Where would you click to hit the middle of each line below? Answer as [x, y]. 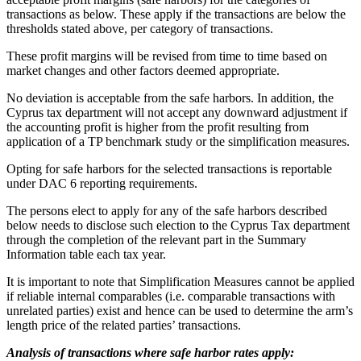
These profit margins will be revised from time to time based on [167, 56]
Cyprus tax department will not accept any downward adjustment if [177, 112]
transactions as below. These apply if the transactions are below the [176, 14]
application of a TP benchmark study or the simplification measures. [178, 141]
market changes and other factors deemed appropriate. [143, 70]
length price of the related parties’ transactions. [124, 325]
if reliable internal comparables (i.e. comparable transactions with [171, 296]
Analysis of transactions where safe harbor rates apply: [150, 352]
